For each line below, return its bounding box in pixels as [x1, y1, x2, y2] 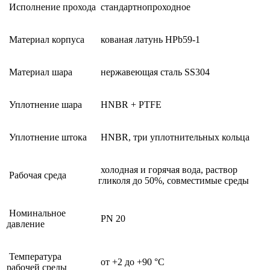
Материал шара [7, 66, 72, 77]
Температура [7, 251, 61, 262]
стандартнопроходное [98, 1, 190, 12]
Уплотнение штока [7, 131, 87, 142]
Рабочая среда [7, 169, 66, 180]
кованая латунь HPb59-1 [98, 34, 200, 45]
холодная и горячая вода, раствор [98, 164, 237, 175]
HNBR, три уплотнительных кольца [98, 131, 250, 142]
